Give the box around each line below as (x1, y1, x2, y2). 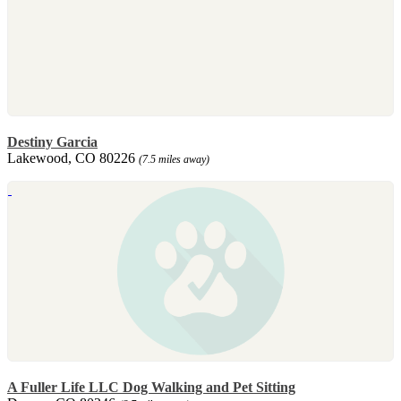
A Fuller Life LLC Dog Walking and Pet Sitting (7, 379, 295, 395)
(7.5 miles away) (139, 152, 209, 166)
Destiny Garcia (7, 133, 98, 149)
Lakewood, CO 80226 (7, 149, 139, 166)
